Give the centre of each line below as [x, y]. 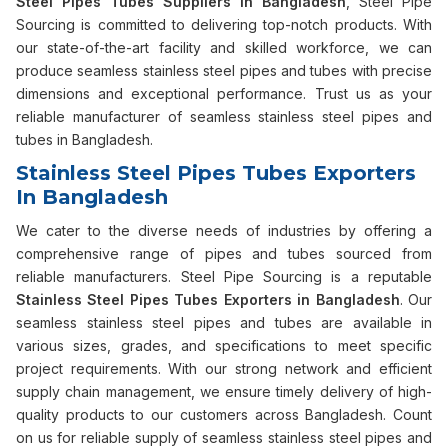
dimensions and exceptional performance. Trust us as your [224, 93]
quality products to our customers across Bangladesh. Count [224, 414]
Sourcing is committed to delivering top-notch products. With [224, 24]
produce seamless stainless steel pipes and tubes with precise [224, 70]
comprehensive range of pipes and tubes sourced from [224, 253]
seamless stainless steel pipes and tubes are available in [224, 322]
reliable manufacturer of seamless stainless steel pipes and [224, 116]
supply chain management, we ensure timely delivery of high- [224, 391]
